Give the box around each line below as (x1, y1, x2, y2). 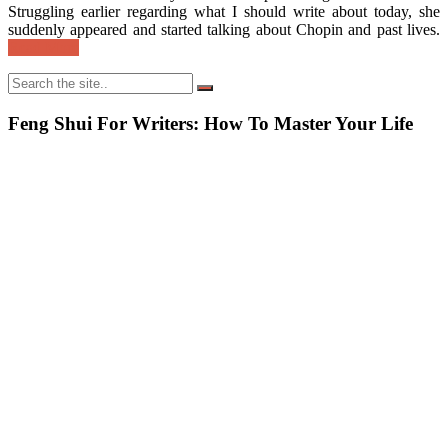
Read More (8, 39, 79, 57)
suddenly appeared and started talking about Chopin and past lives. (8, 21, 440, 39)
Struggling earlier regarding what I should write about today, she (8, 3, 440, 21)
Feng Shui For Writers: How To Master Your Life (8, 113, 413, 135)
